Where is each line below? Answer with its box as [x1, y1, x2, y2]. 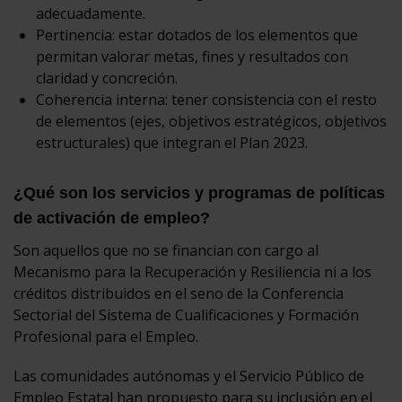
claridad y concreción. [36, 67, 178, 88]
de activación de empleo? [13, 208, 210, 227]
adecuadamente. [36, 3, 145, 23]
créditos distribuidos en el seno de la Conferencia [13, 283, 344, 303]
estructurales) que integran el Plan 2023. [36, 132, 308, 153]
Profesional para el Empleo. [13, 326, 198, 346]
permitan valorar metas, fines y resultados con [36, 46, 348, 66]
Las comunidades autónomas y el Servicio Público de [13, 365, 364, 386]
